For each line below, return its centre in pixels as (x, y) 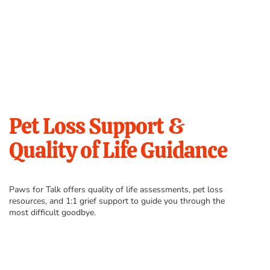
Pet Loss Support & (97, 127)
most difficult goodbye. (52, 213)
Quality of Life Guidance (118, 151)
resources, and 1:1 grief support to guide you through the (117, 201)
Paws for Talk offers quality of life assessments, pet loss (116, 190)
